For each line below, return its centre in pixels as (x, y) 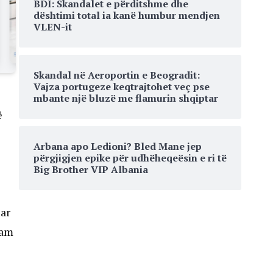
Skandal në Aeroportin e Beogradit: (117, 75)
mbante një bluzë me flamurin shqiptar (126, 98)
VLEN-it (53, 27)
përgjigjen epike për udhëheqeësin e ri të (130, 158)
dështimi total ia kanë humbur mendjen (127, 15)
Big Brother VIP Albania (91, 169)
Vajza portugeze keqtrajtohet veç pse (122, 87)
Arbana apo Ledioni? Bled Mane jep (118, 146)
